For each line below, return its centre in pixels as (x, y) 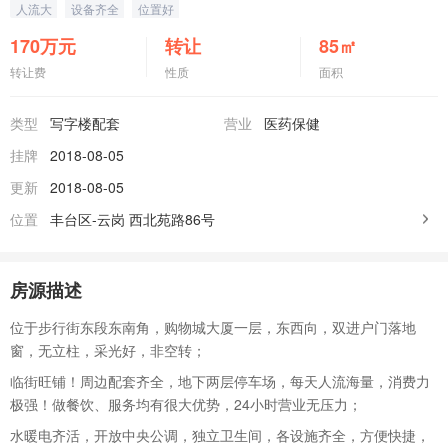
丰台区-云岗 (89, 219)
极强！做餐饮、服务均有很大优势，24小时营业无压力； (186, 404)
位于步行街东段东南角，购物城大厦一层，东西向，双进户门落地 (213, 327)
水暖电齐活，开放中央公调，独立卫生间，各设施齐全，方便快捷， (220, 435)
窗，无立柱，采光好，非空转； (108, 350)
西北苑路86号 (172, 219)
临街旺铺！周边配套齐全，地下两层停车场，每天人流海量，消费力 (220, 381)
